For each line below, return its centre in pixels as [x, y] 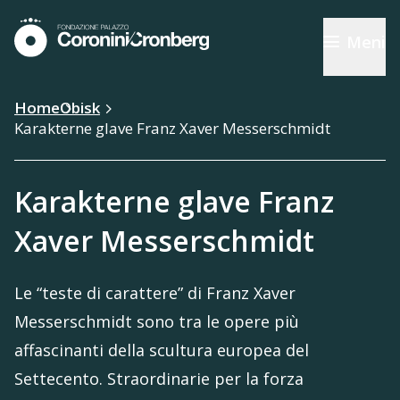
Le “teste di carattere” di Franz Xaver [155, 293]
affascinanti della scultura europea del [162, 350]
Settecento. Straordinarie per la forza [159, 379]
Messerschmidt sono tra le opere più [157, 321]
